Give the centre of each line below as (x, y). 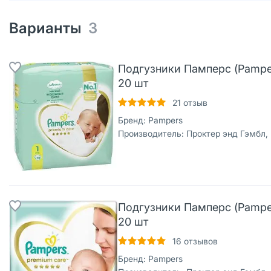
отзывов (200, 241)
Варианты (49, 28)
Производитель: (151, 133)
